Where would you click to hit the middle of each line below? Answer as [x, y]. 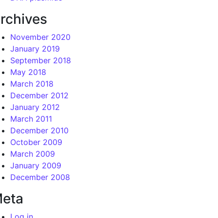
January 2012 [35, 107]
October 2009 [36, 142]
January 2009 [36, 165]
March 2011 [31, 119]
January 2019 [35, 49]
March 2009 [33, 154]
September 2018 [41, 60]
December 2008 [40, 177]
